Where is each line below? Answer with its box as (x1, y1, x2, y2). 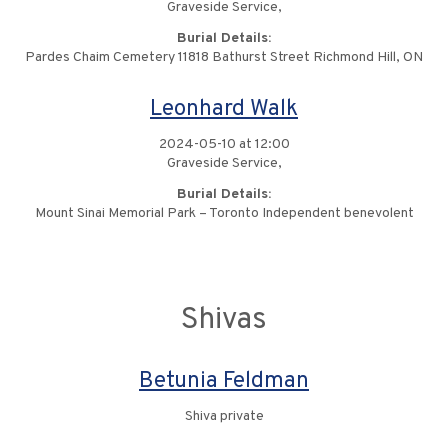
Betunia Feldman (139, 367, 309, 397)
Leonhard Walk (150, 95, 298, 125)
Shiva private (184, 408, 264, 426)
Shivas (181, 302, 267, 340)
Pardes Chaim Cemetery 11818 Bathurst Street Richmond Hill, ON (25, 49, 423, 67)
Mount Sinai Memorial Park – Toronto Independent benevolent (34, 205, 414, 223)
